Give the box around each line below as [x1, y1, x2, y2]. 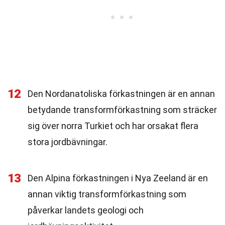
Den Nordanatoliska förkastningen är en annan [28, 88, 215, 99]
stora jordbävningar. [28, 137, 107, 147]
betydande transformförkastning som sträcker [28, 104, 217, 115]
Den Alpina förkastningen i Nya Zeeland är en [28, 173, 208, 183]
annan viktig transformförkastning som [28, 189, 186, 199]
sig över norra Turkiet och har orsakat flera [28, 121, 198, 131]
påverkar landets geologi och [28, 205, 144, 215]
